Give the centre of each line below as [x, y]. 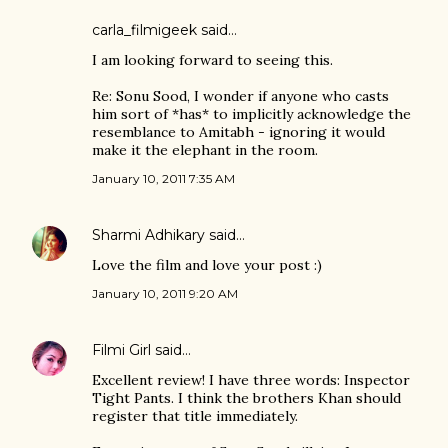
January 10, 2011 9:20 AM [165, 293]
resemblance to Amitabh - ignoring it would [238, 132]
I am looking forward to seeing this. [212, 60]
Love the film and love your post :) [207, 265]
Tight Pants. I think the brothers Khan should [246, 398]
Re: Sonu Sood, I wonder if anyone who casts [240, 96]
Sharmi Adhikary [148, 235]
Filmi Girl [121, 350]
